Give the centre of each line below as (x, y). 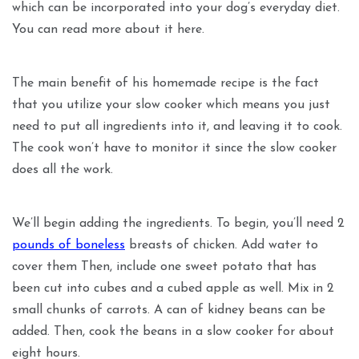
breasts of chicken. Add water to (222, 246)
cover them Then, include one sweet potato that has (164, 267)
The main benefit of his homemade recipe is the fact (165, 84)
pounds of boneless (69, 246)
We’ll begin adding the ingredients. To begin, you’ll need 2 (178, 224)
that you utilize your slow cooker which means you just (171, 105)
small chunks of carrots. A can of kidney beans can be (169, 311)
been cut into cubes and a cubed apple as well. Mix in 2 (173, 289)
